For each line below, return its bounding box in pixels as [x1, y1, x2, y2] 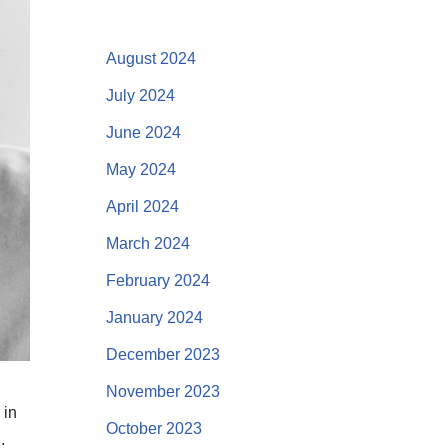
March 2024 [105, 235, 190, 252]
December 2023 [105, 346, 220, 363]
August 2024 [105, 50, 196, 67]
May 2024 [105, 161, 176, 178]
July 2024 [105, 87, 175, 104]
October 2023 [105, 420, 202, 437]
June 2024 [105, 124, 181, 141]
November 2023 [105, 383, 220, 400]
